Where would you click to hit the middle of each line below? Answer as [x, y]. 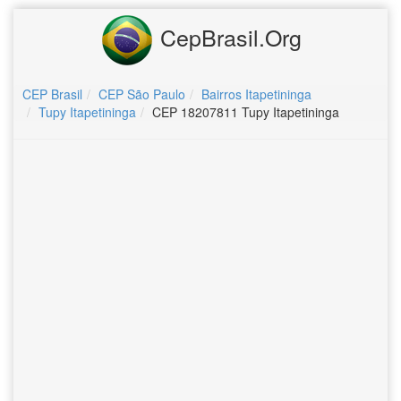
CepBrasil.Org [227, 36]
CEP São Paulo [142, 94]
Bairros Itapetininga [256, 94]
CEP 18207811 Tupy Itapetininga [246, 112]
